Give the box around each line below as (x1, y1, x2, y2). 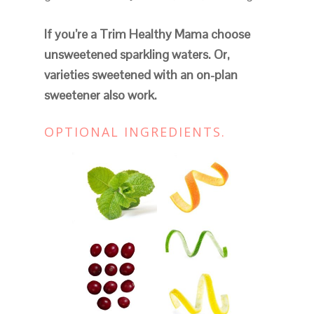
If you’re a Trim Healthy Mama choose (43, 26, 250, 43)
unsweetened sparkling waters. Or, (43, 46, 230, 63)
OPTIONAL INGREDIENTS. (43, 123, 226, 141)
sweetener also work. (43, 87, 157, 104)
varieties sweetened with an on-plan (43, 67, 238, 83)
